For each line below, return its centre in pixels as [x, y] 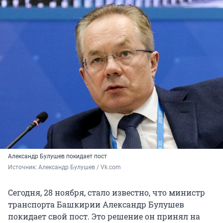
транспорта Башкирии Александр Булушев [96, 205]
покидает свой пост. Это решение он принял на [104, 217]
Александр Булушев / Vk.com [80, 167]
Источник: [23, 167]
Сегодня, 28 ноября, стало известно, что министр [107, 193]
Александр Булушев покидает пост [57, 157]
